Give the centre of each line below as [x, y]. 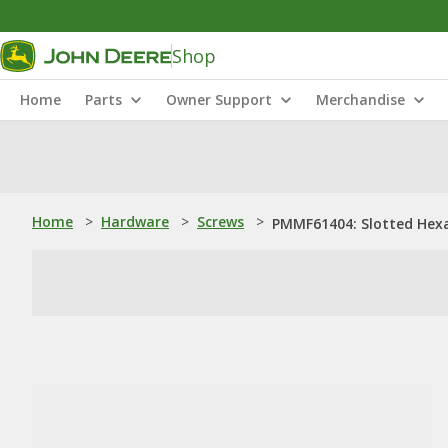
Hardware [135, 221]
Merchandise [360, 99]
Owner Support [219, 99]
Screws [220, 221]
